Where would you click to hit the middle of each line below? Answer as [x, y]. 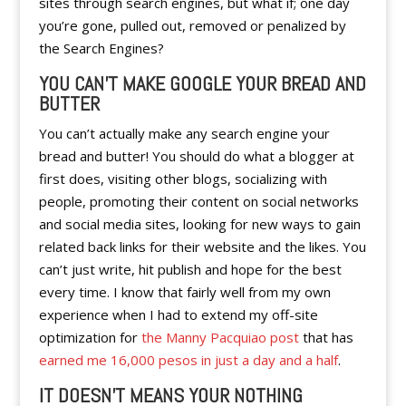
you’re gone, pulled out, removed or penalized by [192, 25]
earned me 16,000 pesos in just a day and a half [188, 360]
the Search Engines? [101, 48]
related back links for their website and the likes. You [202, 246]
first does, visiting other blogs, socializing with [183, 179]
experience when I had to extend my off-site [178, 314]
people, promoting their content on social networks [198, 201]
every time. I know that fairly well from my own [184, 292]
